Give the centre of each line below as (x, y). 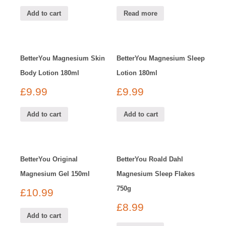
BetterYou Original (49, 159)
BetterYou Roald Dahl (150, 159)
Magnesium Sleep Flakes (156, 174)
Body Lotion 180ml (50, 73)
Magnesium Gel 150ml (55, 174)
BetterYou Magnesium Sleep (161, 58)
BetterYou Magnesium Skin (63, 58)
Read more (140, 13)
